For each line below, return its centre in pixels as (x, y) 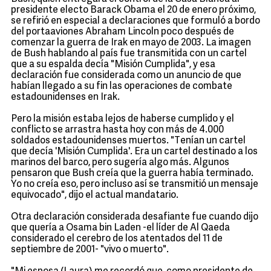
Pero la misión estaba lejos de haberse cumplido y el (122, 119)
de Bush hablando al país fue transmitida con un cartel (129, 54)
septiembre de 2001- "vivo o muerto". (90, 250)
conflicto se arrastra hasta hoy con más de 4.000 (117, 130)
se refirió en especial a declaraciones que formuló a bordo (135, 21)
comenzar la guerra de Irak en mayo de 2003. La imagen (131, 43)
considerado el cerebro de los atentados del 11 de (117, 239)
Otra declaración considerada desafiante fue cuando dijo (135, 217)
